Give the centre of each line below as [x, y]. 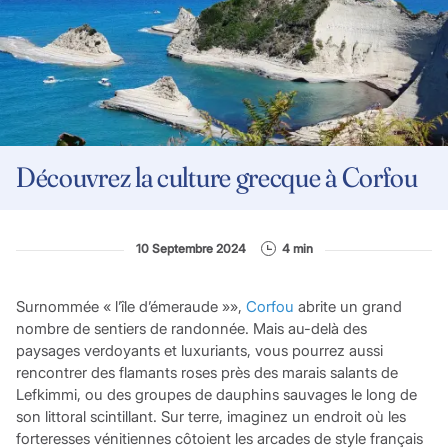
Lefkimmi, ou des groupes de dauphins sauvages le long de [216, 395]
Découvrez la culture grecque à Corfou [216, 177]
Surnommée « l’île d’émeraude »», [130, 307]
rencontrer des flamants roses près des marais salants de [206, 373]
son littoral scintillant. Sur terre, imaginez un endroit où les [210, 417]
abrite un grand [347, 307]
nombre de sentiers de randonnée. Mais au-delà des [191, 329]
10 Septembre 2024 [190, 248]
